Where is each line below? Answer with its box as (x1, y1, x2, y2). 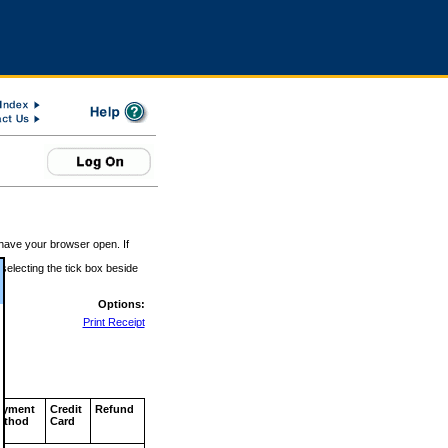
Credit (49, 403, 82, 415)
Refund (94, 403, 134, 415)
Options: (97, 298, 145, 310)
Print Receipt (82, 316, 145, 328)
